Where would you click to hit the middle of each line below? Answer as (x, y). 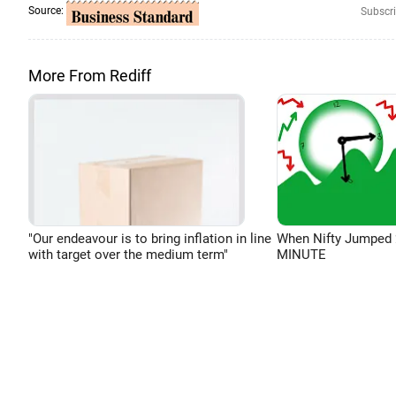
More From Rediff (90, 76)
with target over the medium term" (128, 255)
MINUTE (301, 255)
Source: (47, 11)
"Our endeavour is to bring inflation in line (150, 239)
